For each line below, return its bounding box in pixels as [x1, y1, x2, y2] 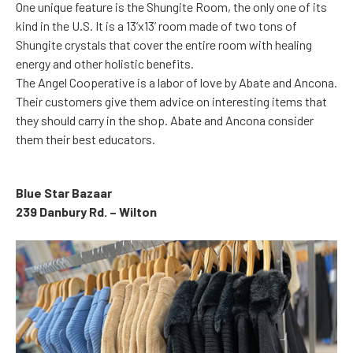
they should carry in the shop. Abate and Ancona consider [16, 113, 314, 128]
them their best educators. [16, 132, 155, 147]
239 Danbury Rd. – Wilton [16, 204, 157, 220]
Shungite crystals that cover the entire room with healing [16, 37, 312, 53]
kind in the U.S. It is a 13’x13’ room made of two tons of [16, 18, 297, 34]
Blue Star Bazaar [16, 185, 112, 201]
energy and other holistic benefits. [16, 56, 194, 72]
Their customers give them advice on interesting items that [16, 94, 327, 110]
